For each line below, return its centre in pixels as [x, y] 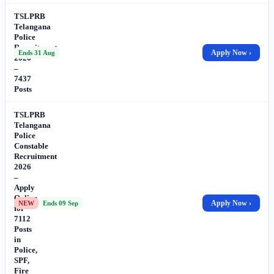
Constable [31, 146]
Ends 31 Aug [37, 52]
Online [26, 198]
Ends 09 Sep [61, 203]
